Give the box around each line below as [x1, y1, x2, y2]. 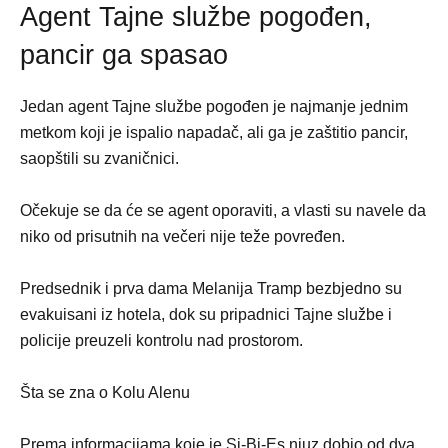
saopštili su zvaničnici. [20, 150, 179, 168]
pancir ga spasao [20, 40, 228, 71]
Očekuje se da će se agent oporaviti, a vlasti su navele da [20, 202, 426, 220]
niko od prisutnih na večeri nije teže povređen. [20, 228, 345, 246]
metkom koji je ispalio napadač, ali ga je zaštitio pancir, [20, 124, 408, 142]
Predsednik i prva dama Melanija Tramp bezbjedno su [20, 280, 402, 298]
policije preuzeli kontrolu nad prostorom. [20, 332, 303, 350]
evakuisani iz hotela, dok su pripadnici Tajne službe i [20, 306, 392, 324]
